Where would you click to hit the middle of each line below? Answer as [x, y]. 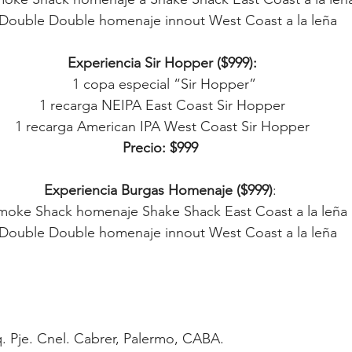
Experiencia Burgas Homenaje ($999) [158, 190]
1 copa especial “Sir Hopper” [164, 84]
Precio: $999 [160, 148]
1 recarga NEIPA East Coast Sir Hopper [162, 105]
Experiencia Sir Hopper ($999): [162, 63]
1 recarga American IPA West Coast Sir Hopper [162, 126]
